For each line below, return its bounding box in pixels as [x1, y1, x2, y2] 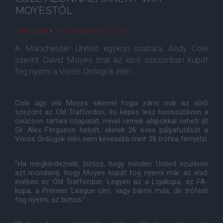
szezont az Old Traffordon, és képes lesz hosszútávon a [15, 108, 208, 116]
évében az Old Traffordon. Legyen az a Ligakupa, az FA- [15, 177, 208, 186]
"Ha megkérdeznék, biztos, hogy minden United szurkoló [15, 159, 208, 168]
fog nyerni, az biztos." [15, 195, 85, 204]
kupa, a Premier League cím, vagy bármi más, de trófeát [15, 186, 208, 195]
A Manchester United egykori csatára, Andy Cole [15, 43, 208, 53]
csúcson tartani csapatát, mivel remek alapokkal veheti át [15, 116, 208, 125]
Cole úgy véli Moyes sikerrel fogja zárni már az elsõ [15, 99, 208, 108]
